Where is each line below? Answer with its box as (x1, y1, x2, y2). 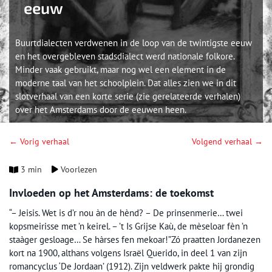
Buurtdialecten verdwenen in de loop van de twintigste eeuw (15, 37, 252, 49)
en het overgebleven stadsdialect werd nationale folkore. (15, 50, 234, 62)
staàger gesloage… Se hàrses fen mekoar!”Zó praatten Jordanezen (9, 234, 260, 245)
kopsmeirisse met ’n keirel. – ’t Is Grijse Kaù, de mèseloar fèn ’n (9, 220, 248, 232)
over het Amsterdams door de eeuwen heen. (15, 104, 186, 115)
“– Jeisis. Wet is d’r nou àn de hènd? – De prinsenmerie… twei (9, 207, 243, 219)
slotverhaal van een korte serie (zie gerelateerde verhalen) (15, 90, 240, 102)
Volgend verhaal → (192, 136, 263, 147)
